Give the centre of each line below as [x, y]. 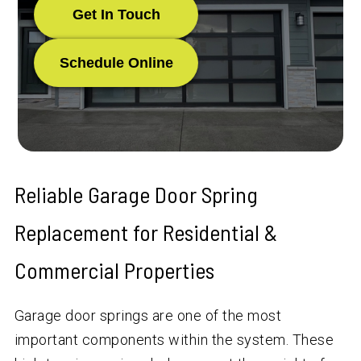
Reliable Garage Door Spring [136, 195]
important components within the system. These [174, 340]
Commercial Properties [114, 270]
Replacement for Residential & [145, 232]
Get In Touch [116, 14]
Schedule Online [116, 62]
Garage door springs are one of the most [148, 316]
